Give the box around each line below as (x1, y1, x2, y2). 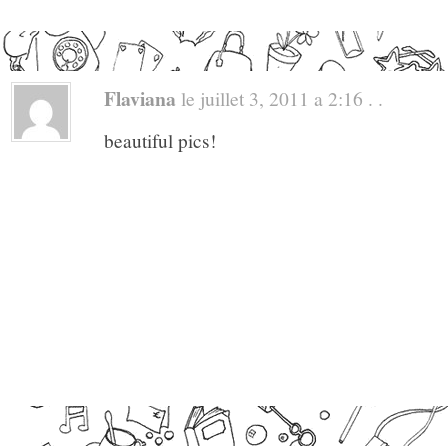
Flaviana (104, 83, 176, 113)
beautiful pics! (104, 127, 216, 153)
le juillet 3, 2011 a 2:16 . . (176, 84, 383, 111)
